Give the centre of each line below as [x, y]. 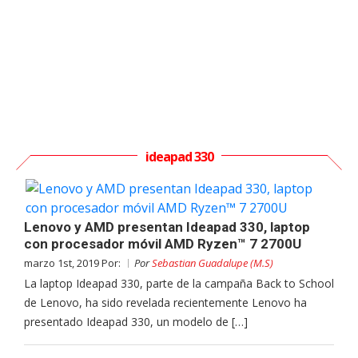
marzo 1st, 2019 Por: [74, 263]
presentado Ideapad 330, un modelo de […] [136, 321]
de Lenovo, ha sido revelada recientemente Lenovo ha [165, 302]
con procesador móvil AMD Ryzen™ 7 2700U [163, 243]
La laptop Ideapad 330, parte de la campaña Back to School [179, 283]
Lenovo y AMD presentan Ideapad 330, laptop [167, 227]
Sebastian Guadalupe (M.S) [213, 263]
